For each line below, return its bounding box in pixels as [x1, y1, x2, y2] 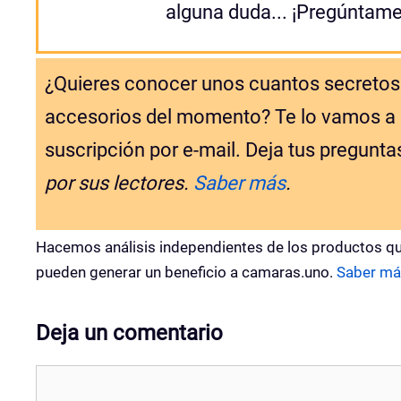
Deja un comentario [36, 320, 223, 346]
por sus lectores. [45, 171, 193, 194]
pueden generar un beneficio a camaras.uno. [36, 262, 337, 281]
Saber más [193, 171, 286, 194]
